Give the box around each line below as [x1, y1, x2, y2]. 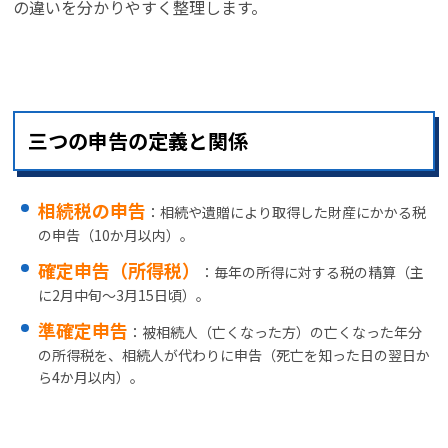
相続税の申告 [38, 197, 147, 223]
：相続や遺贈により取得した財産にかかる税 [146, 202, 427, 222]
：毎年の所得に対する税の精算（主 [200, 262, 425, 282]
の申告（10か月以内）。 [38, 225, 195, 245]
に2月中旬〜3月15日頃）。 [38, 285, 211, 305]
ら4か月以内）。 [38, 367, 145, 387]
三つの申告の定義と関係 [28, 126, 249, 155]
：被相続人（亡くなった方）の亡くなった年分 [128, 322, 423, 342]
